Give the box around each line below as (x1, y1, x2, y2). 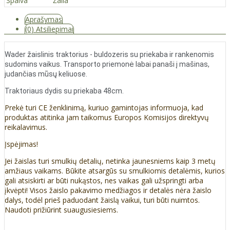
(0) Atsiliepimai (25, 24, 73, 34)
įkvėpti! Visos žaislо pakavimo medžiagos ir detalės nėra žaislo (5, 185, 212, 195)
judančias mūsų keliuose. (5, 69, 87, 78)
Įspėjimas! (5, 139, 38, 149)
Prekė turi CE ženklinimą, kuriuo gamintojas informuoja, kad (5, 102, 203, 112)
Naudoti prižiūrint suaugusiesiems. (5, 204, 118, 215)
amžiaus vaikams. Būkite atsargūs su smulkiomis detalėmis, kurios (5, 165, 225, 176)
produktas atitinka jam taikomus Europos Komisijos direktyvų (5, 112, 209, 122)
